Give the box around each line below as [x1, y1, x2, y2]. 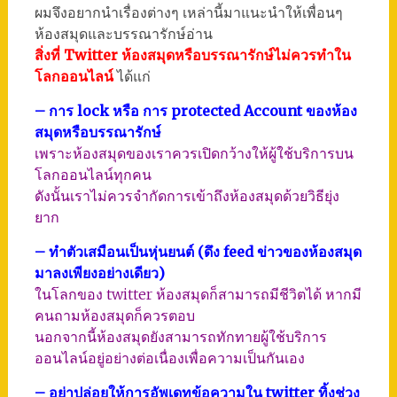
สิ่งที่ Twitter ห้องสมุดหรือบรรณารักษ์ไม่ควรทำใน [34, 46, 351, 64]
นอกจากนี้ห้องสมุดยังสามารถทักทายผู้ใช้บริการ [34, 328, 327, 346]
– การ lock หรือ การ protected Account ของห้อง [34, 102, 357, 120]
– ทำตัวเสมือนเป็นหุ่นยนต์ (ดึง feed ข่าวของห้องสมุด [34, 243, 362, 261]
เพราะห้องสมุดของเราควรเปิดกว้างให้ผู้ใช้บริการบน [34, 144, 354, 162]
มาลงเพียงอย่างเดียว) [34, 264, 165, 282]
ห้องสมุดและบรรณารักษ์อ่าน [34, 25, 213, 43]
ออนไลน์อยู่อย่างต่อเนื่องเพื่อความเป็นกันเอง [34, 349, 305, 367]
